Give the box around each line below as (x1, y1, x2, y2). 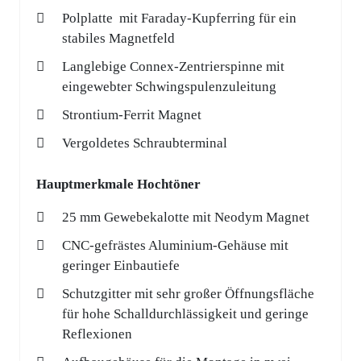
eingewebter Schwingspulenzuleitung (62, 79, 276, 95)
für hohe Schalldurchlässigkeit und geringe (62, 306, 309, 322)
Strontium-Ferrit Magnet (62, 107, 201, 123)
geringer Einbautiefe (62, 258, 180, 274)
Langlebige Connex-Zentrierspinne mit (62, 59, 284, 75)
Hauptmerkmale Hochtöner (36, 176, 201, 193)
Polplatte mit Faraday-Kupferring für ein (62, 10, 297, 27)
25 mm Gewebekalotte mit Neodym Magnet (62, 210, 309, 226)
